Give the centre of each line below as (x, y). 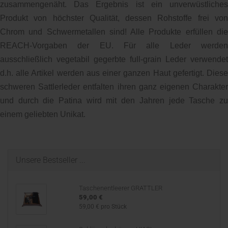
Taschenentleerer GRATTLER (120, 188)
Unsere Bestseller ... (51, 160)
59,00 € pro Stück (103, 207)
